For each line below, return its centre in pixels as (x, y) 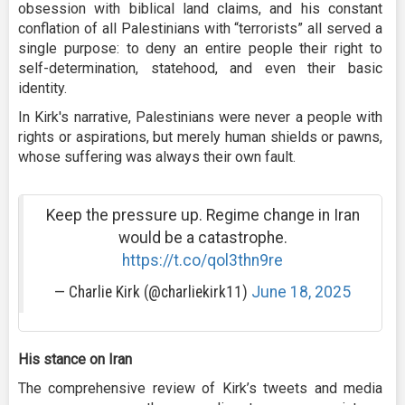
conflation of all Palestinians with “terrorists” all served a (200, 28)
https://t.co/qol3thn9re (202, 260)
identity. (42, 88)
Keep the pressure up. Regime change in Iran (202, 215)
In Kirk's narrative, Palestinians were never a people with (200, 117)
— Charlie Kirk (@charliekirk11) (153, 292)
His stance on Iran (75, 359)
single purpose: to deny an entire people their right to (200, 48)
